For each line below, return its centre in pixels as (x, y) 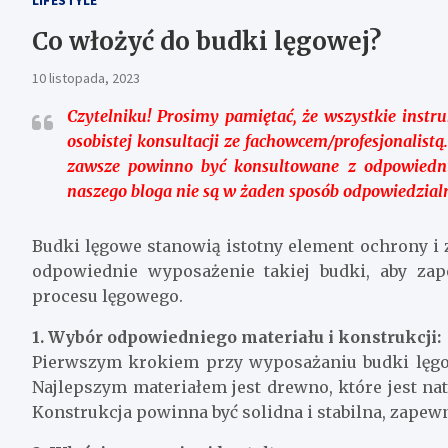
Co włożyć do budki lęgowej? (206, 41)
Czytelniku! (109, 115)
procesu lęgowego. (107, 295)
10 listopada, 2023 (86, 77)
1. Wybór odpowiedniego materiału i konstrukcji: (236, 336)
